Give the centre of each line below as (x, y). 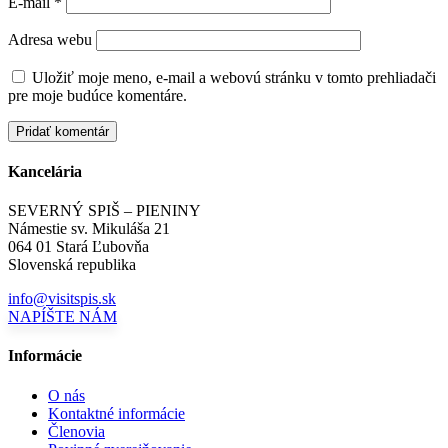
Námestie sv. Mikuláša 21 (89, 229)
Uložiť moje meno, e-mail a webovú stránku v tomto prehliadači (234, 77)
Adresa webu (50, 39)
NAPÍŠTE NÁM (62, 317)
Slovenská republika (72, 265)
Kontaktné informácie (116, 413)
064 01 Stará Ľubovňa (78, 247)
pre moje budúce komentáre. (97, 95)
